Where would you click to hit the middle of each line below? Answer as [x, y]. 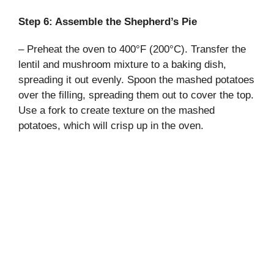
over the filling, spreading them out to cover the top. [136, 95]
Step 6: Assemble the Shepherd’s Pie [108, 21]
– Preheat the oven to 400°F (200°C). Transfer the [132, 49]
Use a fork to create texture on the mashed [117, 110]
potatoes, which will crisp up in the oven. [111, 125]
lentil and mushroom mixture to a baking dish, [122, 64]
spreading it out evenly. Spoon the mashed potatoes [136, 80]
